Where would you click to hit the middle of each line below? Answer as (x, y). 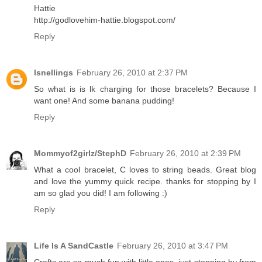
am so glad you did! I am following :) (101, 193)
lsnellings (54, 73)
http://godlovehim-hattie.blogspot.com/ (105, 20)
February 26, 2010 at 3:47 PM (173, 246)
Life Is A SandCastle (74, 246)
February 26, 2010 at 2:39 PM (185, 154)
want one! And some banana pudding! (104, 101)
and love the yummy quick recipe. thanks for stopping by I (145, 182)
